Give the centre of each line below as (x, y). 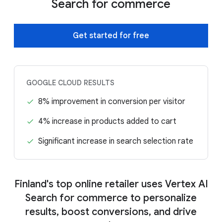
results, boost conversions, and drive (111, 212)
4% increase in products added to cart (107, 121)
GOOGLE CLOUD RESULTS (70, 83)
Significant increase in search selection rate (116, 141)
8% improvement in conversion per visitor (112, 101)
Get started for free (111, 35)
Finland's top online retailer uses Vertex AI (111, 184)
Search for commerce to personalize (111, 198)
